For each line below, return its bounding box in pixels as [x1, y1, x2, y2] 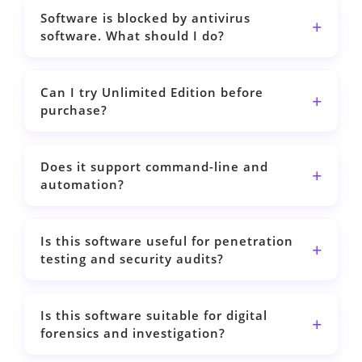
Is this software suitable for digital [40, 307, 267, 324]
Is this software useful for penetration [40, 233, 293, 250]
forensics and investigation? [40, 325, 225, 342]
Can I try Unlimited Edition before [40, 84, 263, 101]
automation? [40, 176, 124, 193]
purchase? [40, 102, 107, 119]
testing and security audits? [40, 250, 224, 267]
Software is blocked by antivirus [40, 10, 250, 27]
